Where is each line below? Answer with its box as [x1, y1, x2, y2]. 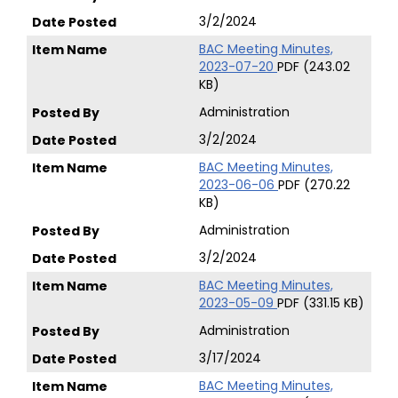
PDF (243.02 [277, 58, 350, 76]
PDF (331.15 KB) [277, 294, 364, 312]
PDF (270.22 [278, 176, 350, 194]
